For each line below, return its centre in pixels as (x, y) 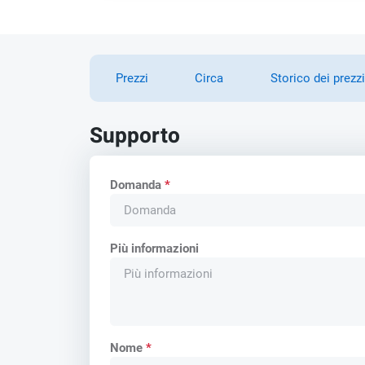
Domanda (138, 185)
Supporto (134, 135)
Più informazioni (155, 249)
